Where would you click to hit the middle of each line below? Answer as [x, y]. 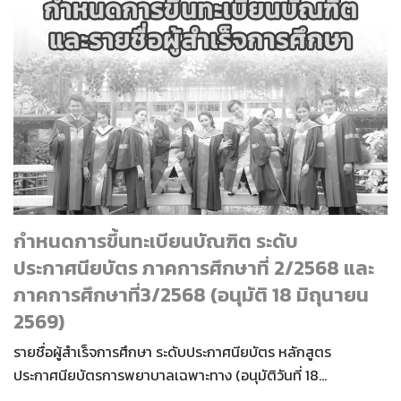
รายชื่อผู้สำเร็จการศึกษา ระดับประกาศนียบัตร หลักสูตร [172, 352]
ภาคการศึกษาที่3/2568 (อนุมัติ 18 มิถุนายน [191, 295]
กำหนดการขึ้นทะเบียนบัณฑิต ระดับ [156, 242]
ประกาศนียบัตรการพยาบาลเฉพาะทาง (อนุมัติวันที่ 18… [170, 375]
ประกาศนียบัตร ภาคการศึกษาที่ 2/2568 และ [194, 269]
